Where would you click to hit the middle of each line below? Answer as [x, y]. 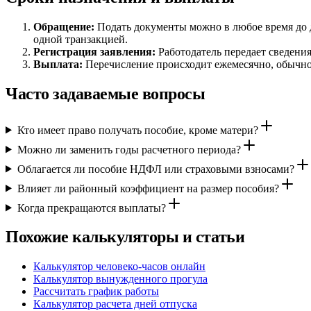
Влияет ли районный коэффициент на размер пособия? [148, 188]
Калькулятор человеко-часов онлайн [119, 267]
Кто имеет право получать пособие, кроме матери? [137, 130]
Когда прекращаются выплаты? [91, 208]
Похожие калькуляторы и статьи [125, 237]
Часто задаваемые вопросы [106, 93]
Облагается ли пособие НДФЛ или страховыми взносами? [155, 169]
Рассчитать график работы [96, 292]
